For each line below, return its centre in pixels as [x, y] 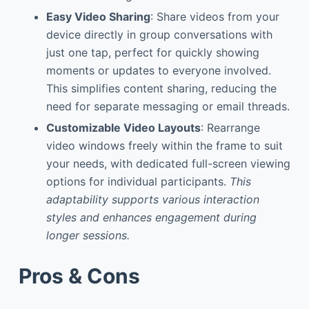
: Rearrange [230, 127]
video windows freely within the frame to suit [164, 145]
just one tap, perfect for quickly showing [152, 53]
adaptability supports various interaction [152, 199]
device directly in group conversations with [159, 35]
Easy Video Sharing [98, 17]
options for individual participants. [138, 181]
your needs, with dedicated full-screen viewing [168, 163]
